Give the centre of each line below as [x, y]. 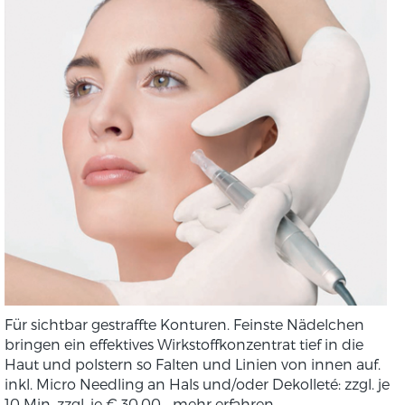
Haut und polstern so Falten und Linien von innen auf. [193, 363]
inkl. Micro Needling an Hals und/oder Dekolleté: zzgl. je [197, 383]
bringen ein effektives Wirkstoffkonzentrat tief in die [184, 344]
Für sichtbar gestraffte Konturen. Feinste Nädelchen [184, 324]
